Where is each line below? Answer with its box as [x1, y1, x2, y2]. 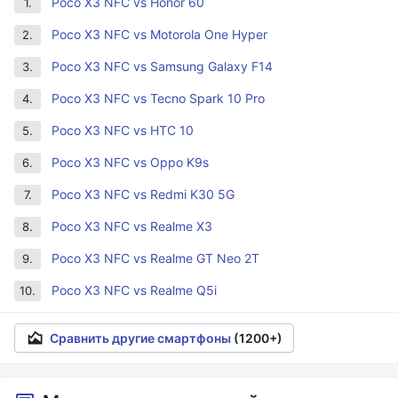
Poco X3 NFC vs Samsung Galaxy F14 [52, 59, 273, 74]
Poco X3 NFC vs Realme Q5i [52, 283, 217, 298]
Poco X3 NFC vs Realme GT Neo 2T [52, 251, 259, 266]
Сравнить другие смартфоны [50, 330, 234, 346]
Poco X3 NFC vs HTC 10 [52, 123, 194, 138]
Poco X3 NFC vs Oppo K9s [52, 155, 209, 170]
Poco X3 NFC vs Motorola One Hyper [52, 27, 267, 42]
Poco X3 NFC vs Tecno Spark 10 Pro [52, 91, 265, 106]
